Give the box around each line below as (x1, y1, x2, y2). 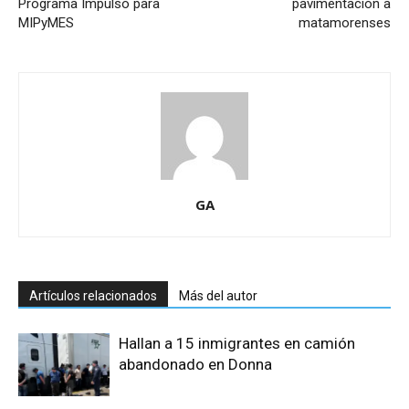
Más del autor (179, 288, 257, 303)
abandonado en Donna (119, 355, 272, 373)
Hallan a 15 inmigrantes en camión (119, 334, 355, 352)
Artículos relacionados (29, 288, 157, 303)
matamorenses (299, 15, 391, 31)
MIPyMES (18, 15, 74, 31)
